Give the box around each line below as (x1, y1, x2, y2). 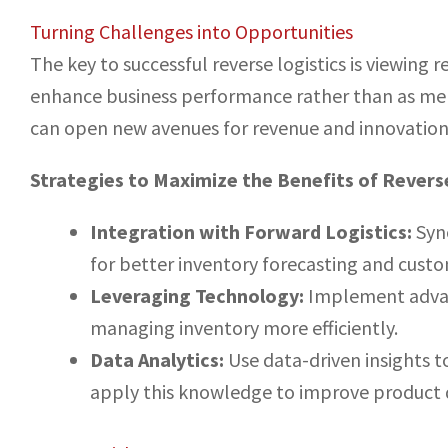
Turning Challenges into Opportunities (30, 19, 353, 45)
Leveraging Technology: (90, 283, 304, 309)
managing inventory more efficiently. (90, 315, 398, 341)
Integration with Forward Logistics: (90, 219, 412, 245)
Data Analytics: (90, 347, 224, 373)
